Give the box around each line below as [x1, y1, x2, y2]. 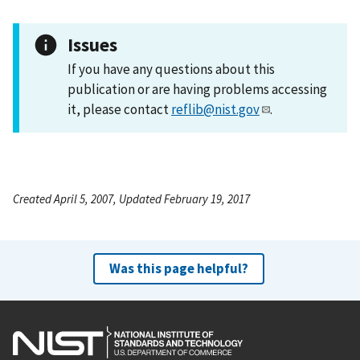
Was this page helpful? [108, 259, 248, 277]
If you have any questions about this [67, 59, 275, 78]
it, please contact [67, 100, 171, 118]
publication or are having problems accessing [67, 80, 327, 98]
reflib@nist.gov [171, 100, 260, 118]
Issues [67, 32, 117, 56]
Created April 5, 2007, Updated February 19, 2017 [13, 190, 250, 207]
